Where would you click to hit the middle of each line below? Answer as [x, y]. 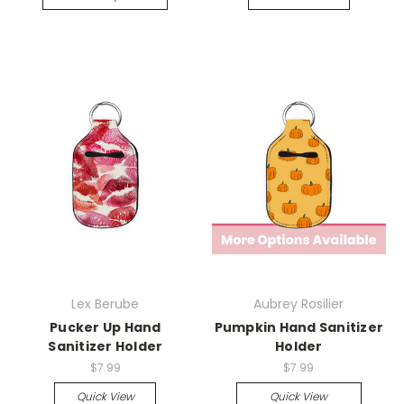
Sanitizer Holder [106, 347]
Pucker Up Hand [106, 328]
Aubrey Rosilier [299, 304]
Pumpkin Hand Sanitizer [298, 328]
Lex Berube [106, 304]
